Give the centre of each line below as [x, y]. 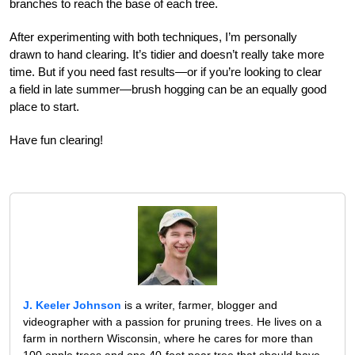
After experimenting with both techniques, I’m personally [153, 37]
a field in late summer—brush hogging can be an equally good [168, 90]
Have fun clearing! [56, 140]
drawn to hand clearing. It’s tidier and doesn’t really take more [167, 55]
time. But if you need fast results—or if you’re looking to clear [166, 72]
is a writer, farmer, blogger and [199, 305]
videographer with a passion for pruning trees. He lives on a [172, 322]
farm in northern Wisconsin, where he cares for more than [168, 339]
